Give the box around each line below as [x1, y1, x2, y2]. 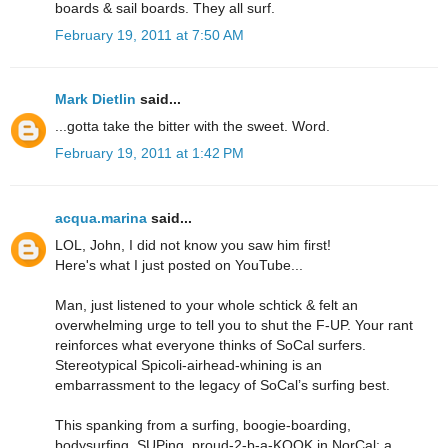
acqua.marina [55, 209, 147, 226]
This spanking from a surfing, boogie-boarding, [55, 416, 351, 433]
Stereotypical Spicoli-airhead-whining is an [55, 356, 322, 373]
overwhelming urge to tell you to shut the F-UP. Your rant [55, 316, 413, 333]
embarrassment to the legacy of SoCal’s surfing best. [55, 376, 390, 393]
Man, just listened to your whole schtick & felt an [55, 296, 358, 313]
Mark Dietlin [55, 91, 136, 108]
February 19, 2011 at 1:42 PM [55, 145, 244, 162]
